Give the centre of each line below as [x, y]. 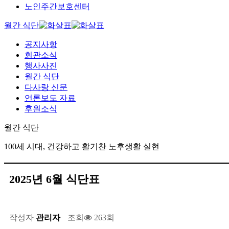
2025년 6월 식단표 [54, 179]
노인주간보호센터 [57, 6]
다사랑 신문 [46, 87]
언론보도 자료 [50, 98]
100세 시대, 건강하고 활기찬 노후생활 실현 [82, 146]
